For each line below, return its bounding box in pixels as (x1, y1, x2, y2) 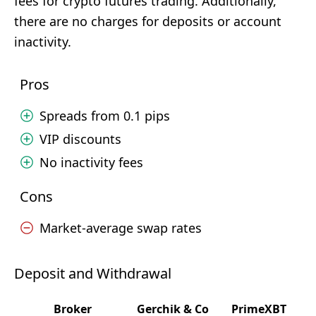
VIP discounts (39, 130, 121, 147)
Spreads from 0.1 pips (39, 107, 170, 124)
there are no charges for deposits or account (14, 13, 281, 30)
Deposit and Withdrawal (14, 264, 171, 283)
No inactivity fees (39, 154, 143, 171)
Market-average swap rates (39, 219, 202, 236)
